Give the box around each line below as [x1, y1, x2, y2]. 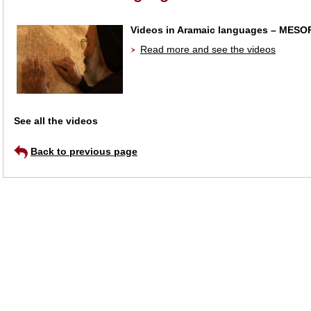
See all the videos [14, 115, 98, 126]
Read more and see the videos [140, 44, 276, 55]
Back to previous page [31, 146, 137, 157]
